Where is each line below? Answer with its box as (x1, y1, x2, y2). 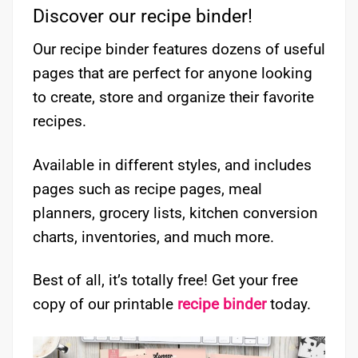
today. (270, 295, 311, 314)
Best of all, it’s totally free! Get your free (33, 271, 298, 290)
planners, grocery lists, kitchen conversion (33, 203, 318, 222)
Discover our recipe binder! (33, 6, 253, 28)
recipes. (33, 111, 86, 130)
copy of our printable (33, 295, 177, 314)
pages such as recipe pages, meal (33, 179, 262, 198)
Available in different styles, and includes (33, 155, 312, 174)
